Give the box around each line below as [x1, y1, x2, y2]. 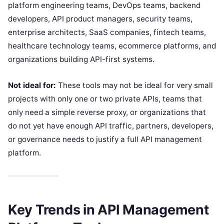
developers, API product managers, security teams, [8, 14, 192, 24]
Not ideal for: [8, 80, 56, 90]
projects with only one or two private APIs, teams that [8, 94, 202, 104]
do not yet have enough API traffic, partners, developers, [8, 121, 213, 131]
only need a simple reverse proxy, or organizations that [8, 107, 206, 117]
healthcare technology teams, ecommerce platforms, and [8, 41, 216, 51]
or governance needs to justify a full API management [8, 134, 202, 144]
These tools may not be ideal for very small [56, 80, 213, 90]
